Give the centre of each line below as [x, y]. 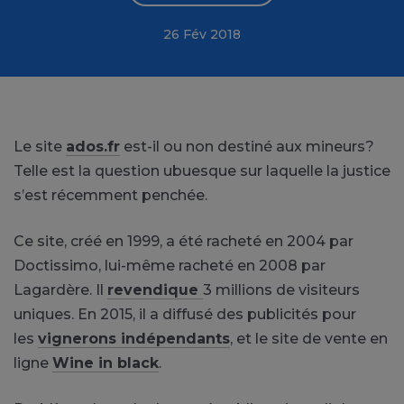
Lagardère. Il [60, 289]
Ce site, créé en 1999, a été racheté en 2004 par [184, 241]
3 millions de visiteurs [281, 289]
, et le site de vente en [309, 338]
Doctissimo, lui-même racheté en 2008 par [170, 265]
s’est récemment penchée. [110, 195]
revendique [155, 289]
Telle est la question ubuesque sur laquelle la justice [202, 170]
